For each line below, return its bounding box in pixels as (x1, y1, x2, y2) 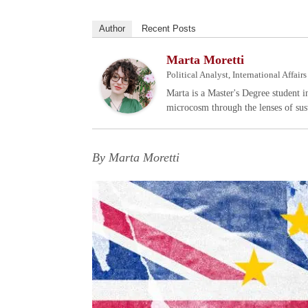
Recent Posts (142, 23, 197, 34)
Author (99, 23, 126, 34)
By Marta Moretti (92, 151, 180, 165)
